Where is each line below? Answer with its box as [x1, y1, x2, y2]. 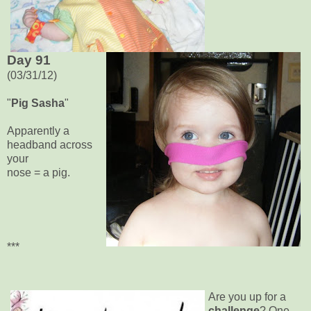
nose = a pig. [7, 166, 70, 178]
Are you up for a [208, 290, 286, 303]
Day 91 [7, 52, 51, 67]
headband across [7, 138, 92, 151]
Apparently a [7, 124, 69, 137]
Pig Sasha [11, 96, 65, 109]
